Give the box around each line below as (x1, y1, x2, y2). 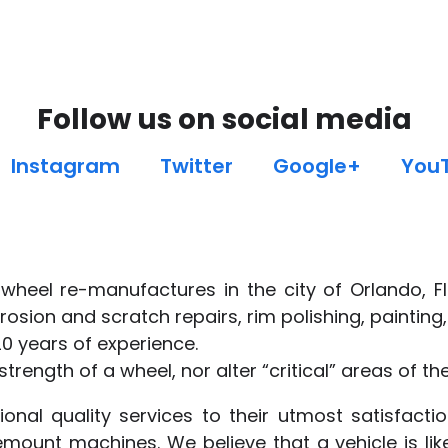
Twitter (160, 152, 233, 181)
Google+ (273, 152, 361, 181)
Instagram (11, 152, 120, 181)
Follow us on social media (36, 99, 412, 140)
